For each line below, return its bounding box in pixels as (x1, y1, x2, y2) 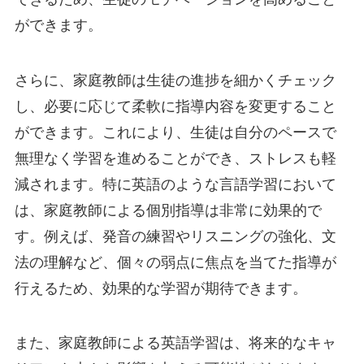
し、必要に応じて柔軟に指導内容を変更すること (14, 97, 336, 115)
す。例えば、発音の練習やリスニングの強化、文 (14, 227, 336, 245)
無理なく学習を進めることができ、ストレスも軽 (14, 149, 336, 167)
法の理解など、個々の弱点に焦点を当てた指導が (14, 253, 336, 271)
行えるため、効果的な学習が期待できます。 (14, 279, 307, 297)
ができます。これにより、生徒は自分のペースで (14, 123, 336, 141)
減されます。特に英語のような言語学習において (14, 175, 336, 193)
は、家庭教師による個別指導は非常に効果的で (14, 201, 322, 219)
